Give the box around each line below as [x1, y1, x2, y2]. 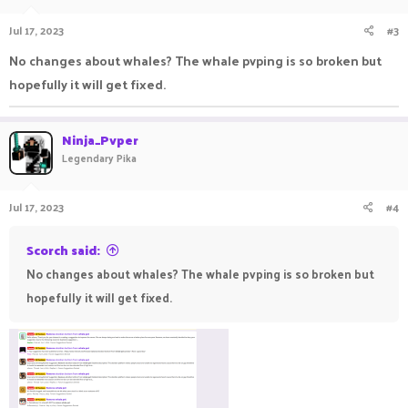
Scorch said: [26, 238, 100, 261]
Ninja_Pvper [62, 127, 138, 151]
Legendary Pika [62, 148, 137, 167]
